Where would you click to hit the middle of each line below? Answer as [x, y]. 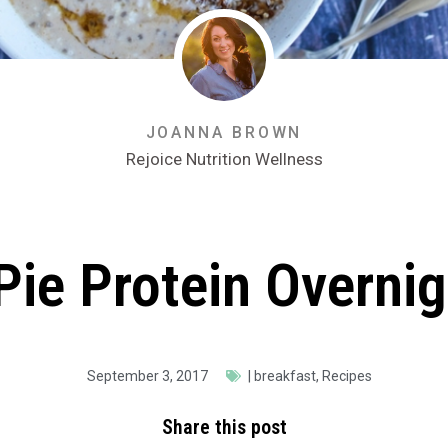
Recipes [346, 375]
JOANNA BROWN [224, 133]
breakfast [284, 375]
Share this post [224, 426]
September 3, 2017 [147, 375]
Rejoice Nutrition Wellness [224, 159]
